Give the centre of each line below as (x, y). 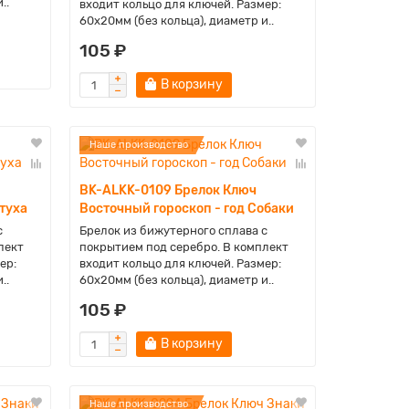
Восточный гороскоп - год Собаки (186, 209)
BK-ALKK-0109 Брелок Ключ (168, 190)
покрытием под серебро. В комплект (184, 247)
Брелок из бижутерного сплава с (173, 231)
